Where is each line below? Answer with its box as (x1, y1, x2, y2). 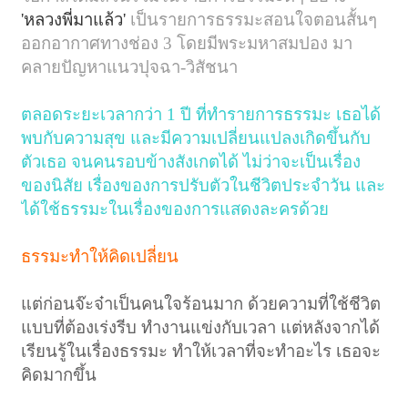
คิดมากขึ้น (21, 364, 97, 384)
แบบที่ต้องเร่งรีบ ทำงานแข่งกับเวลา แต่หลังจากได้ (21, 317, 381, 337)
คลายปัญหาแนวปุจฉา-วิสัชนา (21, 56, 239, 76)
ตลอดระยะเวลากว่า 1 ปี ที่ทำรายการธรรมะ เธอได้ (21, 104, 382, 124)
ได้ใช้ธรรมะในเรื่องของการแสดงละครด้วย (21, 199, 330, 219)
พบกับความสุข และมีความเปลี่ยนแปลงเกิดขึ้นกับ (21, 127, 372, 148)
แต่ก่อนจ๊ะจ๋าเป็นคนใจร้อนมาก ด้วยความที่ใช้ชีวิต (21, 293, 382, 313)
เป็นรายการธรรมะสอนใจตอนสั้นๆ (130, 9, 378, 29)
